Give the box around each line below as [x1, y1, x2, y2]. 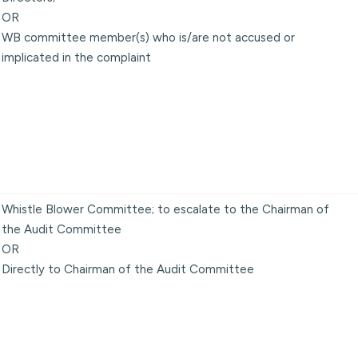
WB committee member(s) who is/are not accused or [2, 30, 295, 45]
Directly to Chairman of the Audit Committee [2, 261, 254, 276]
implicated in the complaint [2, 50, 151, 65]
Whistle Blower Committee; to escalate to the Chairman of [2, 201, 329, 217]
